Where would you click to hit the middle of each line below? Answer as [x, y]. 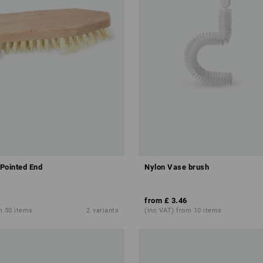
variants [106, 210]
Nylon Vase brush [177, 167]
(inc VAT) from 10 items [183, 210]
